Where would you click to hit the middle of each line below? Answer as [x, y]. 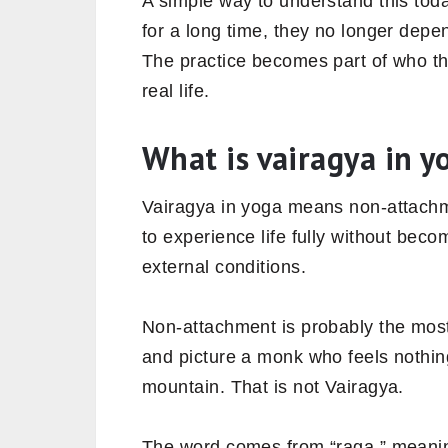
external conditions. [224, 266]
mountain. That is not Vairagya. [273, 386]
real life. [176, 90]
